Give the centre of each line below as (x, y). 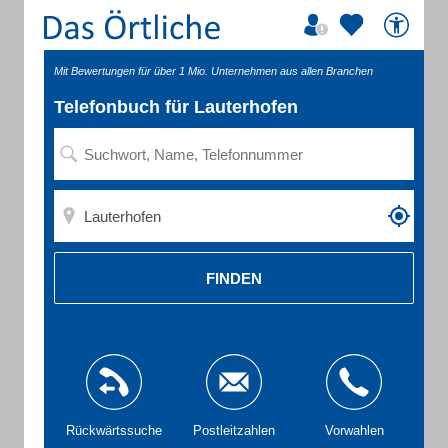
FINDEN (234, 278)
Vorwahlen (354, 430)
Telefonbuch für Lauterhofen (176, 107)
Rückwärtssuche (114, 430)
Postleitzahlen (234, 430)
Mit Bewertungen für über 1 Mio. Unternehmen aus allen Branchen (213, 71)
